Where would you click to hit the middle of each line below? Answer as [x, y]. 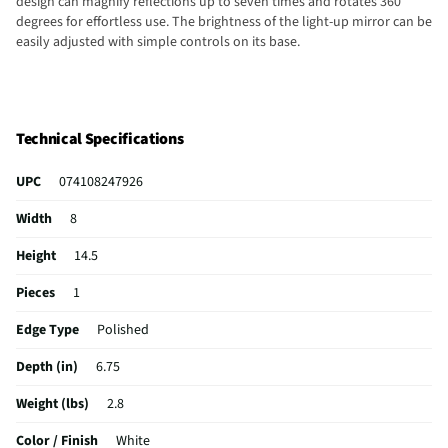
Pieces [35, 293]
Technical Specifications [100, 139]
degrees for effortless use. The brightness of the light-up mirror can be [224, 21]
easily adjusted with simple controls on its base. [158, 41]
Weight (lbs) [52, 404]
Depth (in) [47, 367]
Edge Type [47, 330]
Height [36, 256]
